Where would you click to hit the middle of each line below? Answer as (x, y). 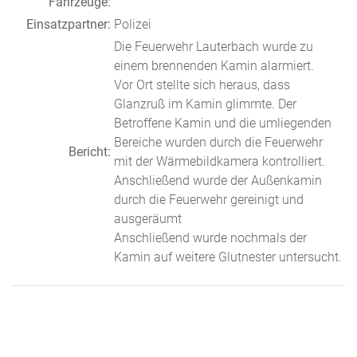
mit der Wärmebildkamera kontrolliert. (220, 161)
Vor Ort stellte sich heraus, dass (202, 85)
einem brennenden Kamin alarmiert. (214, 66)
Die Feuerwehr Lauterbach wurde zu (214, 47)
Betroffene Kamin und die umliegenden (223, 123)
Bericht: (90, 152)
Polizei (133, 24)
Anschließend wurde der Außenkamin (218, 180)
